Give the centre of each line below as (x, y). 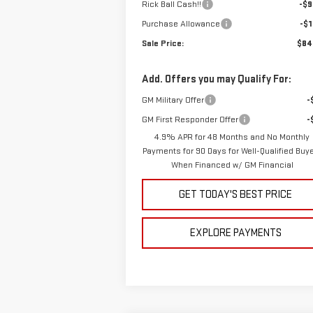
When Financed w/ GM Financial (232, 165)
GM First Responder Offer (190, 120)
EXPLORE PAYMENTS (235, 233)
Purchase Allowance (181, 24)
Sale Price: (162, 44)
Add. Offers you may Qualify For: (216, 80)
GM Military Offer (173, 100)
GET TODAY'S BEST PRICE (236, 195)
